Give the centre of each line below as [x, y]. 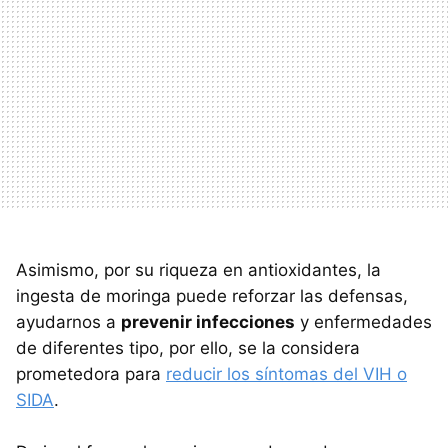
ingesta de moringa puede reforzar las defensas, [212, 295]
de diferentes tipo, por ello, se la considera [188, 347]
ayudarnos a [68, 321]
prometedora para [91, 373]
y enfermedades [363, 321]
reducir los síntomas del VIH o [286, 373]
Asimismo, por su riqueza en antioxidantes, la [198, 269]
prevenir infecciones [208, 321]
